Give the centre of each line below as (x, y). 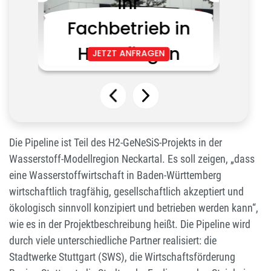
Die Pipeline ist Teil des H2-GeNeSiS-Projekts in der (116, 143)
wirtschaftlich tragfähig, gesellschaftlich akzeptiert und (126, 192)
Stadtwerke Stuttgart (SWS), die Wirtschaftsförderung (122, 257)
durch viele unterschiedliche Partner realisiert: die (113, 241)
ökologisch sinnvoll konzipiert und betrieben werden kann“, (134, 208)
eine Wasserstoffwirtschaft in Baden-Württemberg (115, 175)
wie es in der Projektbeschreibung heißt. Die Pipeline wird (130, 224)
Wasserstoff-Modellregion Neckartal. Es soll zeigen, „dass (132, 159)
